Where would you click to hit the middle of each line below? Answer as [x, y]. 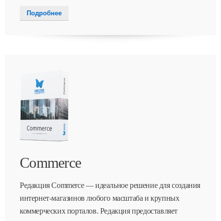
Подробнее [44, 13]
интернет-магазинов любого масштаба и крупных [100, 198]
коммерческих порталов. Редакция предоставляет [99, 211]
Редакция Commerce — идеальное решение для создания [110, 185]
